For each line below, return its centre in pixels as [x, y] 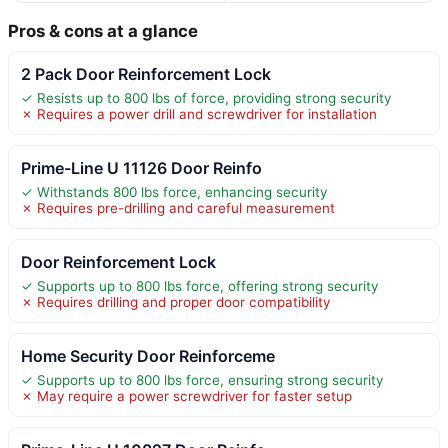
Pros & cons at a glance [103, 30]
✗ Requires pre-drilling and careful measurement [178, 207]
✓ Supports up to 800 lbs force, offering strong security [199, 285]
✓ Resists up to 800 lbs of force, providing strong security [206, 97]
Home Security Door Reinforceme [148, 355]
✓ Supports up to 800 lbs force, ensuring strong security [202, 379]
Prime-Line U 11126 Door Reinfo [141, 167]
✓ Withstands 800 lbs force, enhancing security [174, 191]
